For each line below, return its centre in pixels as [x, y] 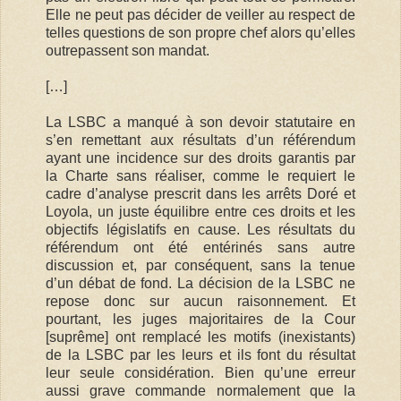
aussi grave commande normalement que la [200, 390]
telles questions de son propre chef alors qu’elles [200, 32]
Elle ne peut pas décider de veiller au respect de [200, 14]
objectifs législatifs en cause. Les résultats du [200, 229]
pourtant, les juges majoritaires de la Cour [200, 319]
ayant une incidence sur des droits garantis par [200, 158]
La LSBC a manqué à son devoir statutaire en [200, 122]
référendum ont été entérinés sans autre [200, 247]
